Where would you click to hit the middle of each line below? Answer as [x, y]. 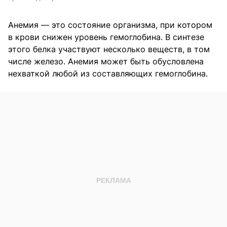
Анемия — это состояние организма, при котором [110, 25]
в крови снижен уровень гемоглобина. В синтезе [106, 37]
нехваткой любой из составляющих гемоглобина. [108, 73]
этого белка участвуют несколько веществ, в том [109, 49]
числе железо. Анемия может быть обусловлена [106, 61]
